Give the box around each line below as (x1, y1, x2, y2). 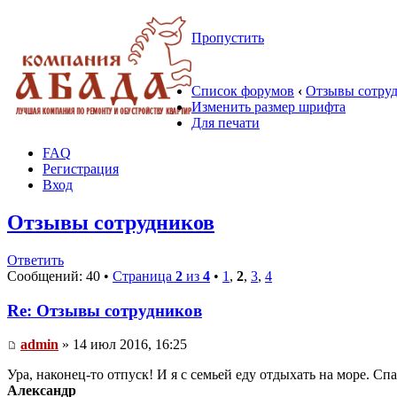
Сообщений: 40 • (7, 268, 113, 284)
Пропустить (191, 30, 264, 45)
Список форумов (191, 83, 294, 98)
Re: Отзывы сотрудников (7, 300, 202, 320)
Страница (113, 268, 175, 284)
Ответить (7, 252, 64, 268)
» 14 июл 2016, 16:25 (58, 337, 187, 353)
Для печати (191, 115, 260, 130)
